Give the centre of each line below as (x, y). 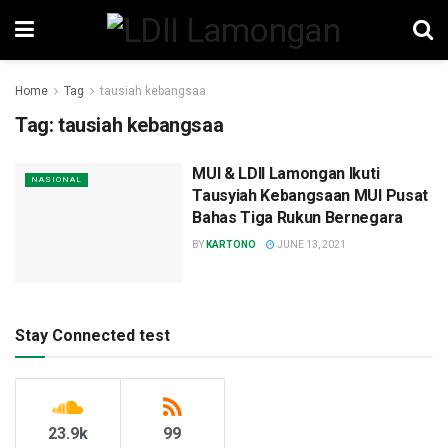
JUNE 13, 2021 (311, 244)
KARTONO (231, 244)
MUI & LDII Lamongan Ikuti (286, 173)
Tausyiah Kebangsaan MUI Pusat (310, 195)
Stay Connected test (92, 335)
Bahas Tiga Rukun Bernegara (297, 217)
